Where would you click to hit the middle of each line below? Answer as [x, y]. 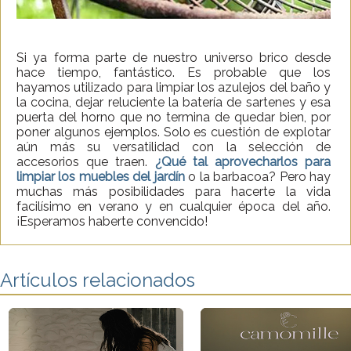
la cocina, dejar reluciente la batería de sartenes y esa [174, 103]
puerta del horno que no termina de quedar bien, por [174, 118]
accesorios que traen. [86, 162]
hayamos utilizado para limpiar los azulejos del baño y [174, 88]
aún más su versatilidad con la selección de [174, 147]
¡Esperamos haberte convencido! [112, 222]
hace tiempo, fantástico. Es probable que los [174, 73]
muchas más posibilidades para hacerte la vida [174, 192]
